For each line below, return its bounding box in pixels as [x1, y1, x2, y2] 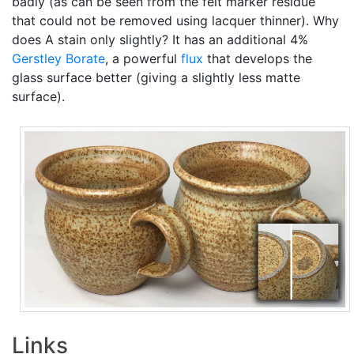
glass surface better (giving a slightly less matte [12, 70, 300, 85]
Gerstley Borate [12, 51, 105, 66]
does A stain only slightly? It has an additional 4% [12, 32, 308, 47]
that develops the [203, 51, 312, 66]
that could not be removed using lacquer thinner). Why [12, 13, 339, 28]
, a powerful [105, 51, 181, 66]
